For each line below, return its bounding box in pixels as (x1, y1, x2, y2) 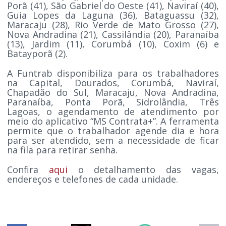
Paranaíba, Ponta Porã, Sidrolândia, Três (7, 95, 219, 108)
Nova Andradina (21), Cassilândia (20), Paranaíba (7, 28, 219, 40)
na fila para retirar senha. (7, 143, 121, 156)
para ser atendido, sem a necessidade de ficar (7, 134, 219, 146)
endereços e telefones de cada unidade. (7, 173, 181, 185)
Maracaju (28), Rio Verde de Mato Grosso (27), (7, 18, 219, 31)
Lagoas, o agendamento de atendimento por (7, 105, 219, 118)
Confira (7, 163, 49, 176)
